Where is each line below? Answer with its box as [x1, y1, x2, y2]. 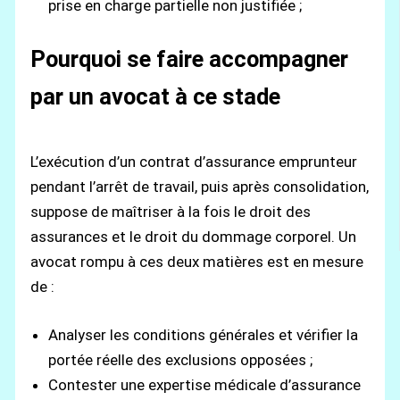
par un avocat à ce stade [30, 83, 281, 111]
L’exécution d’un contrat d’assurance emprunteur [30, 153, 358, 171]
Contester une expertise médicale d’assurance [48, 375, 362, 394]
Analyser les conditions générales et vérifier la [48, 325, 359, 344]
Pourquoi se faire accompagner [30, 46, 349, 73]
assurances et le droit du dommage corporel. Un [30, 228, 357, 246]
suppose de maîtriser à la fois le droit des [30, 203, 312, 221]
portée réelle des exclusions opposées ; [48, 350, 313, 369]
